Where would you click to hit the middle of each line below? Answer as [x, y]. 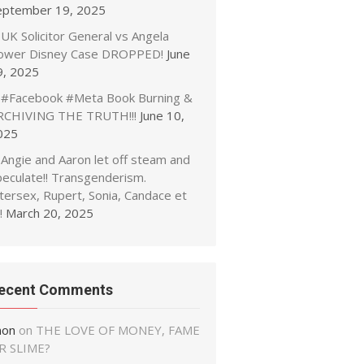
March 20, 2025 [50, 213]
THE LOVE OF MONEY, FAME [118, 330]
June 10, [162, 115]
